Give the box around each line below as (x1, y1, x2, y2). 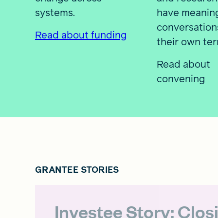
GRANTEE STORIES (35, 163, 120, 176)
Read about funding (35, 28, 127, 42)
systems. (35, 5, 75, 19)
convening (156, 72, 205, 86)
